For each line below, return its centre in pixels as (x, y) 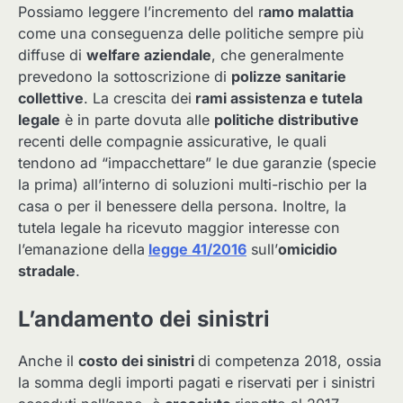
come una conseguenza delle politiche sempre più (191, 34)
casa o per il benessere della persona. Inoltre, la (182, 206)
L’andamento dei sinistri (144, 319)
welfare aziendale (149, 55)
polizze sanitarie (289, 77)
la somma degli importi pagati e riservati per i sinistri (197, 383)
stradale (47, 271)
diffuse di (52, 55)
